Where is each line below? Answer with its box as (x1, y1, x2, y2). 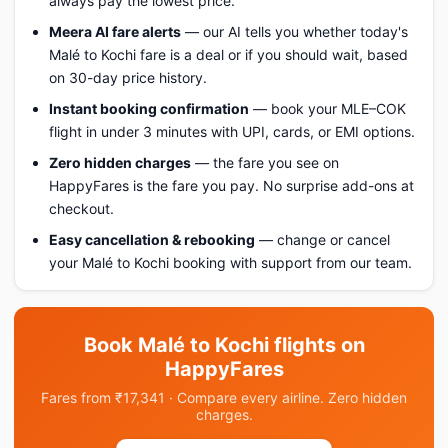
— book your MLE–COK (249, 100, 406, 117)
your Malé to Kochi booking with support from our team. (49, 254, 412, 271)
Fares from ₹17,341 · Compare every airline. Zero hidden (41, 389, 407, 406)
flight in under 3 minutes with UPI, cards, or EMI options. (49, 123, 415, 140)
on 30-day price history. (49, 69, 207, 86)
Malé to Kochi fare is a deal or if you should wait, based (49, 46, 408, 63)
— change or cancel (255, 231, 390, 248)
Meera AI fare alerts (49, 23, 181, 40)
